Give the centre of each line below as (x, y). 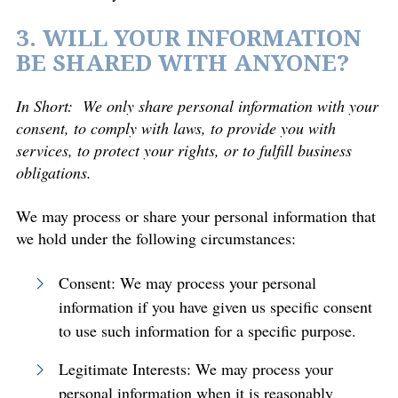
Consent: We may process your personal (187, 283)
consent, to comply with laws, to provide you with (176, 128)
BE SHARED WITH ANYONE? (183, 63)
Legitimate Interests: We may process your (196, 369)
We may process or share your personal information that (196, 216)
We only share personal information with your (231, 106)
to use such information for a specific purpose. (207, 330)
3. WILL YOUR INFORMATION (189, 38)
